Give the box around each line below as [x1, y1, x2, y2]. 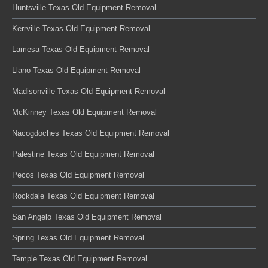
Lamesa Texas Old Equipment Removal [12, 45, 150, 54]
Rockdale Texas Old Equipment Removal [12, 191, 154, 200]
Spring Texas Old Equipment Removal [12, 233, 144, 242]
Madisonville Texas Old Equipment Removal [12, 87, 165, 96]
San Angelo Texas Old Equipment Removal [12, 212, 162, 221]
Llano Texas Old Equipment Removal [12, 66, 141, 75]
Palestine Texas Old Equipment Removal [12, 150, 154, 159]
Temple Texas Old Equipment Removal [12, 254, 147, 263]
